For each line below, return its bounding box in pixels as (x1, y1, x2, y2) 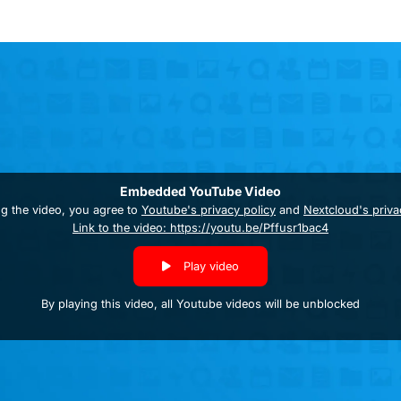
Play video (179, 259, 239, 273)
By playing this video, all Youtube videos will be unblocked (40, 297, 360, 311)
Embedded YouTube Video (119, 183, 281, 199)
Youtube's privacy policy (141, 202, 276, 217)
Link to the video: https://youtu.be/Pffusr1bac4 (72, 220, 328, 235)
